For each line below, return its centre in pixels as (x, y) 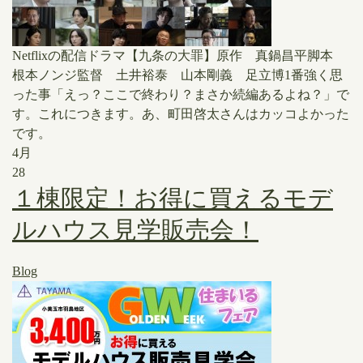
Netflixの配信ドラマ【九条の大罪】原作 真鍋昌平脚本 (179, 56)
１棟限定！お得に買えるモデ (173, 198)
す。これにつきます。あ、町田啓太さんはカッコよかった (181, 114)
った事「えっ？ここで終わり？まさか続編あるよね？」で (181, 94)
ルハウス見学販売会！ (135, 230)
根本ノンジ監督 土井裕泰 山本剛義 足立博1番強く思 (177, 75)
